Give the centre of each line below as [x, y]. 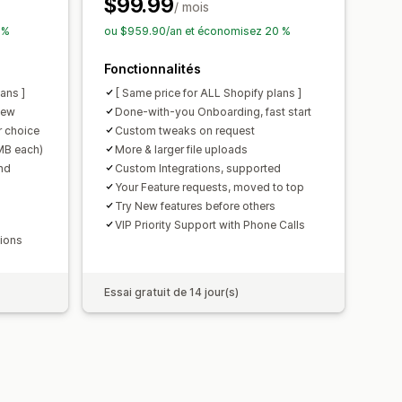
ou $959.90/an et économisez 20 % [197, 31]
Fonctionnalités [153, 68]
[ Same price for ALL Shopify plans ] [208, 92]
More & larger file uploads [181, 149]
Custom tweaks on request [185, 130]
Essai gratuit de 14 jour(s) [171, 292]
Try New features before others [195, 205]
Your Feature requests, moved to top [210, 187]
